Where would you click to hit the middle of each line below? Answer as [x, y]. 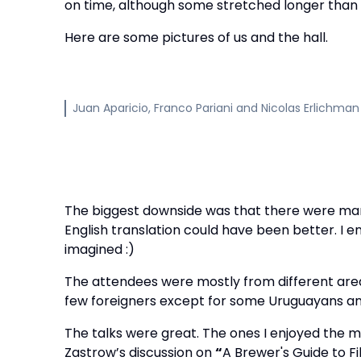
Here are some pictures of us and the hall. [196, 37]
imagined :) [101, 249]
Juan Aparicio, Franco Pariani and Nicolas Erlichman [216, 108]
